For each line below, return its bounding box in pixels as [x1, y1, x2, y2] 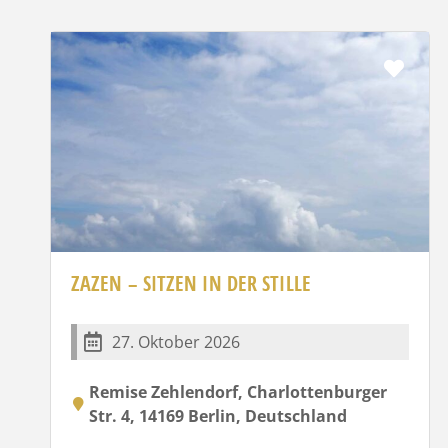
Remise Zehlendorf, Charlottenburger [89, 380, 387, 403]
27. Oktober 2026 [112, 330, 240, 353]
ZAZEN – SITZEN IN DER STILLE [71, 269, 311, 297]
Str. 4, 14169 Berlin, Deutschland [89, 404, 347, 427]
